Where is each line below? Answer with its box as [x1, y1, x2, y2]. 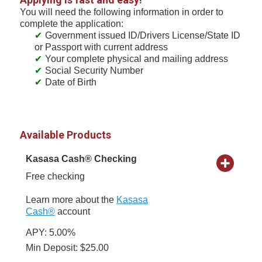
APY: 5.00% [25, 227, 75, 237]
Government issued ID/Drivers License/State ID [44, 30, 240, 40]
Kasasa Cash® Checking [25, 153, 137, 164]
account [54, 206, 90, 216]
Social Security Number [44, 65, 143, 75]
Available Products [19, 128, 111, 141]
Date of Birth [44, 77, 96, 87]
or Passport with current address [34, 42, 168, 52]
